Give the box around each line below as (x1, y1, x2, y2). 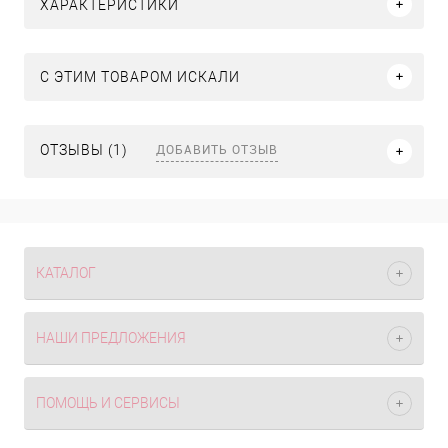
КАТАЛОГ (36, 265, 96, 281)
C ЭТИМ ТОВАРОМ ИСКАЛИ (40, 68, 240, 85)
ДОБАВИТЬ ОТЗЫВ (156, 140, 278, 157)
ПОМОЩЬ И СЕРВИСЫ (36, 395, 180, 411)
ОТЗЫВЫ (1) (40, 142, 132, 159)
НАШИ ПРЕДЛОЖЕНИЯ (36, 330, 186, 346)
